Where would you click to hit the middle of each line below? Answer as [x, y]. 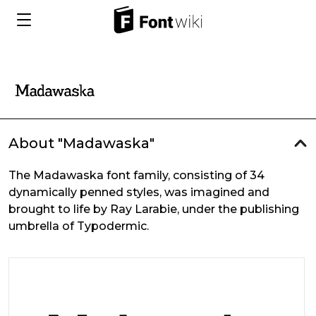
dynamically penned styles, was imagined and [139, 192]
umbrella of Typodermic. [79, 226]
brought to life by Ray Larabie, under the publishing [154, 209]
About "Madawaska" [81, 143]
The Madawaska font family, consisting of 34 [136, 175]
